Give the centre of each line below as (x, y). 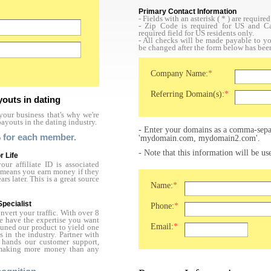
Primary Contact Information (188, 11)
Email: (162, 227)
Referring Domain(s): (188, 94)
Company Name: (179, 73)
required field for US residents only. (196, 33)
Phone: (162, 206)
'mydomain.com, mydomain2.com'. (199, 138)
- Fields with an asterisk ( (180, 19)
